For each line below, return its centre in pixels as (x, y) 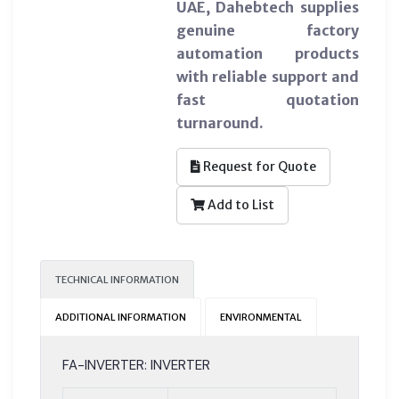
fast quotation (267, 99)
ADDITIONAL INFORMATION (121, 317)
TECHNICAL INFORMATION (117, 279)
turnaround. (220, 122)
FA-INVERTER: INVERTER (136, 365)
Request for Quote (258, 166)
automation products (267, 53)
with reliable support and (267, 76)
